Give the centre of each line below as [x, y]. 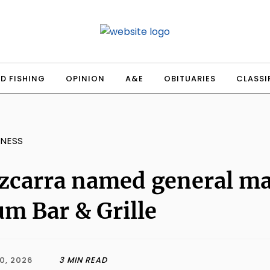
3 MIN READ [83, 260]
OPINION [85, 79]
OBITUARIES [190, 79]
